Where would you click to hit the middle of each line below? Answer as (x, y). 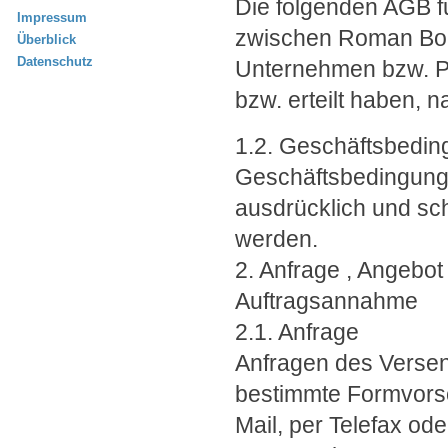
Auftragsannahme (326, 301)
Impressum (52, 17)
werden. (276, 239)
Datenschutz (55, 61)
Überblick (46, 39)
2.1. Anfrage (297, 332)
